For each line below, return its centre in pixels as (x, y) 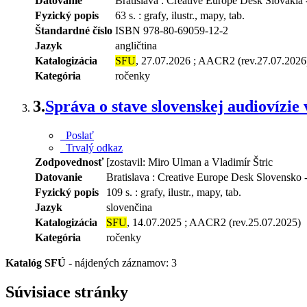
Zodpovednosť (69, 162)
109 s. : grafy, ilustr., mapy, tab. (174, 193)
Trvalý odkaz (91, 148)
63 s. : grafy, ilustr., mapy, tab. (180, 15)
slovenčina (129, 208)
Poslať (77, 136)
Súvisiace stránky (67, 292)
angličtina (136, 45)
